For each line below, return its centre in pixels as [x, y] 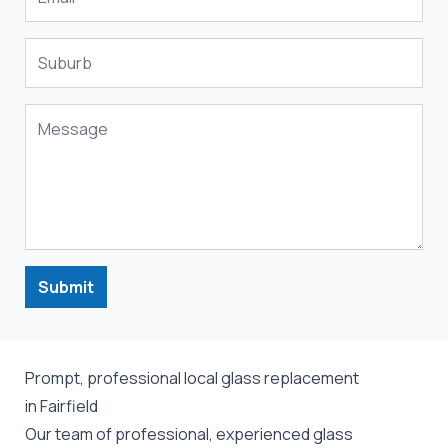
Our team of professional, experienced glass [189, 434]
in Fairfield [61, 406]
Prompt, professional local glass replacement [192, 378]
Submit [66, 287]
